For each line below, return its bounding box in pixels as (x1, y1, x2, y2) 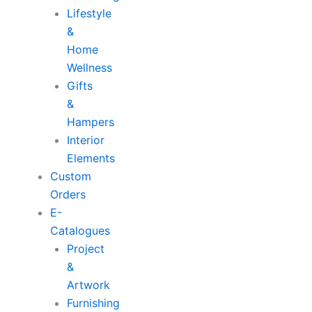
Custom (50, 169, 91, 183)
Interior (67, 133, 104, 147)
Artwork (67, 278, 110, 292)
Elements (67, 151, 115, 165)
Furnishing (67, 296, 120, 310)
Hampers (67, 115, 114, 129)
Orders (50, 187, 86, 201)
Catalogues (50, 224, 110, 237)
